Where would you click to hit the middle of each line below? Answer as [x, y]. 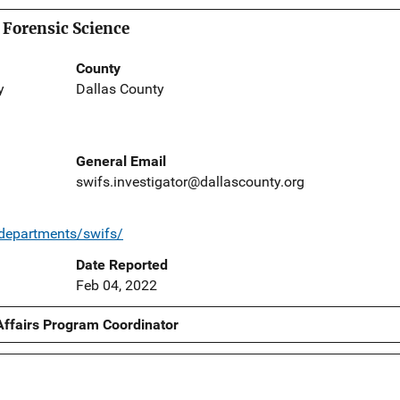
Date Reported [121, 265]
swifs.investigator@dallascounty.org [190, 182]
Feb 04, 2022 [116, 286]
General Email [121, 162]
